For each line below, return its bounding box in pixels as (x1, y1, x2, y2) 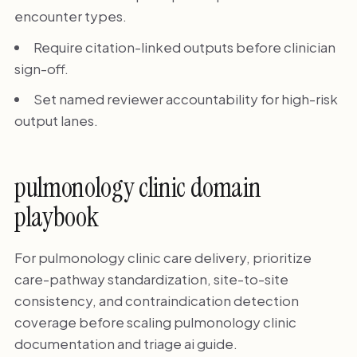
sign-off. (14, 59, 69, 77)
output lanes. (14, 111, 98, 129)
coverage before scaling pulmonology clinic (14, 313, 296, 331)
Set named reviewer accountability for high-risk (33, 89, 338, 108)
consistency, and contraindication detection (14, 292, 299, 310)
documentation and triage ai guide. (14, 335, 237, 353)
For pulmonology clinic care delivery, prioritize (14, 249, 312, 267)
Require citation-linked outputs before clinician (33, 37, 335, 56)
